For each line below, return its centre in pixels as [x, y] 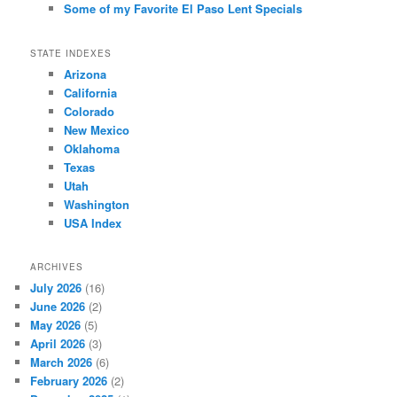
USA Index [92, 222]
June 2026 [58, 307]
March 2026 [62, 362]
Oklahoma [91, 148]
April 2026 [58, 344]
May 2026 [56, 325]
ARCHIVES [57, 267]
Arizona [85, 74]
